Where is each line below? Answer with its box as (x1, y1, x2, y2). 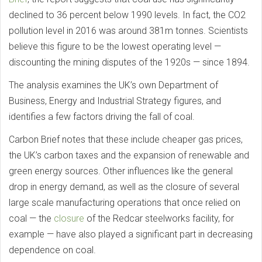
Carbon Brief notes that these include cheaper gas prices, (9, 134, 243, 146)
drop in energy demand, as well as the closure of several (9, 181, 239, 193)
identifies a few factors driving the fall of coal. (9, 111, 195, 123)
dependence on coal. (9, 244, 96, 256)
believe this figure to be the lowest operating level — (9, 41, 221, 53)
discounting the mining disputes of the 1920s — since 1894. (9, 57, 250, 68)
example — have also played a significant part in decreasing (9, 229, 253, 240)
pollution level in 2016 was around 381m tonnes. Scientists (9, 25, 248, 37)
